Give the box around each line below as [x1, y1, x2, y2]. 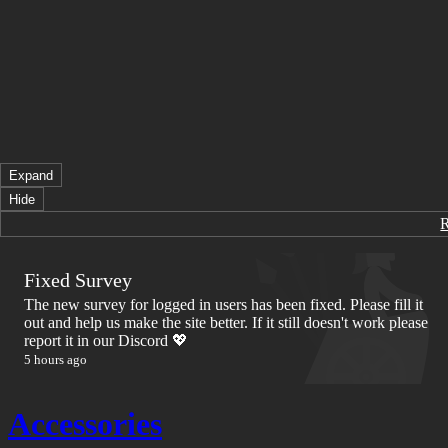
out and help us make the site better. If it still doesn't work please [24, 314, 428, 332]
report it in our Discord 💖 [24, 332, 188, 350]
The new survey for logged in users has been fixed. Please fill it [24, 296, 423, 314]
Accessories [8, 405, 162, 442]
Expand [9, 167, 53, 183]
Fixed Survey [24, 269, 132, 292]
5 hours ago [24, 352, 87, 368]
